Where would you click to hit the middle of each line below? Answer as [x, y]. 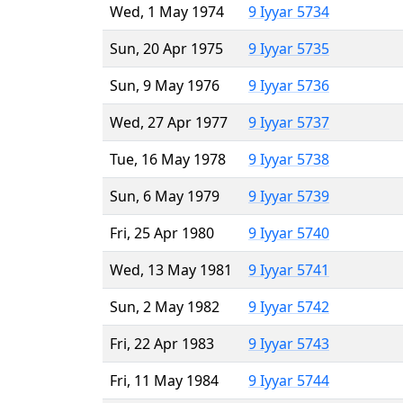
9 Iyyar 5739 [289, 196]
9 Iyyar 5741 [289, 269]
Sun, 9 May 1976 [165, 85]
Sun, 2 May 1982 [165, 306]
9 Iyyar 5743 [289, 343]
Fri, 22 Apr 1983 [162, 343]
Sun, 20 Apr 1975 [166, 48]
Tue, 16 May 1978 [168, 159]
